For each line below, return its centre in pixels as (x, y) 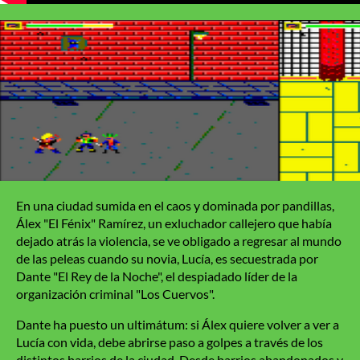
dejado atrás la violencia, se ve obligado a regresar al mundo (179, 241)
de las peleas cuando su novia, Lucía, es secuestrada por (167, 259)
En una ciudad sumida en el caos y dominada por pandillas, (175, 206)
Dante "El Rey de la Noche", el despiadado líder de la (157, 276)
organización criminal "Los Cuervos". (115, 294)
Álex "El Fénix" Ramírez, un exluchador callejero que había (174, 223)
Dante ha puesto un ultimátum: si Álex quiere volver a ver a (178, 325)
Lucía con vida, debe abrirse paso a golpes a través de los (170, 342)
